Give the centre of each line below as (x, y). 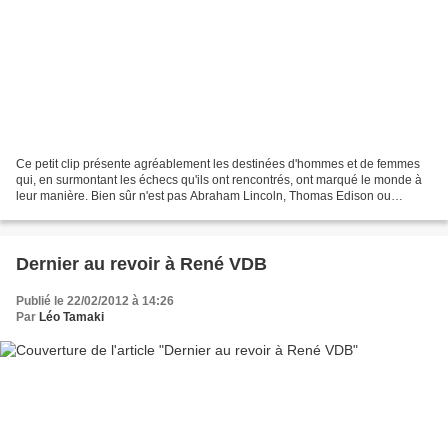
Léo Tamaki (71, 317)
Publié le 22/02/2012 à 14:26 (95, 301)
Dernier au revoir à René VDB (141, 264)
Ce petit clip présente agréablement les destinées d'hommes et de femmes (218, 164)
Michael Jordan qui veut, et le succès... (120, 212)
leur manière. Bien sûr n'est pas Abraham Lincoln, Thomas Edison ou (203, 196)
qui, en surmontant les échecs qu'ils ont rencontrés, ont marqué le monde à (219, 180)
